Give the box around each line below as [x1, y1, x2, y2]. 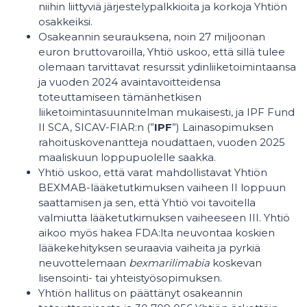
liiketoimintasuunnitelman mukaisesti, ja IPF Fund [38, 106, 295, 119]
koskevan [212, 256, 262, 269]
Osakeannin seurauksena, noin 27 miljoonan [38, 30, 265, 43]
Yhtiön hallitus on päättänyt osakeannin [38, 286, 243, 299]
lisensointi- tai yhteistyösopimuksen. [38, 271, 222, 284]
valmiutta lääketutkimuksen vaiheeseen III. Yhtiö [38, 211, 290, 224]
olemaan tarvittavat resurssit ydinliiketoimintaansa [38, 60, 296, 73]
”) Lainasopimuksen [172, 121, 273, 134]
